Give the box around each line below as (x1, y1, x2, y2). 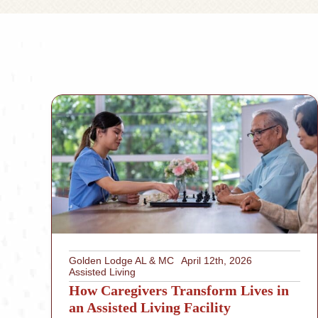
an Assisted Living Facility (68, 300, 231, 316)
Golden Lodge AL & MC (68, 255, 174, 267)
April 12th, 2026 (180, 255, 252, 267)
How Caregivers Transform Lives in (68, 283, 289, 299)
